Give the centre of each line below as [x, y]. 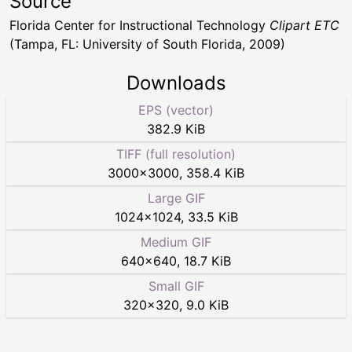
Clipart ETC [304, 25]
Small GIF [176, 286]
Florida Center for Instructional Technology [139, 25]
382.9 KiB [176, 129]
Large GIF [176, 198]
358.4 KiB [215, 173]
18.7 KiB [207, 261]
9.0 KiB [207, 305]
